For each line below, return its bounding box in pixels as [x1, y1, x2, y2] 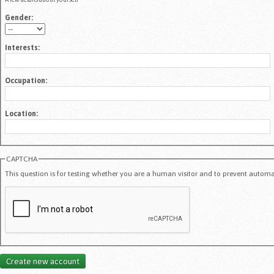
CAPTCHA [6, 155, 37, 163]
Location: [5, 109, 38, 118]
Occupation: [5, 76, 47, 85]
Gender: [5, 13, 33, 22]
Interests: [5, 43, 40, 52]
